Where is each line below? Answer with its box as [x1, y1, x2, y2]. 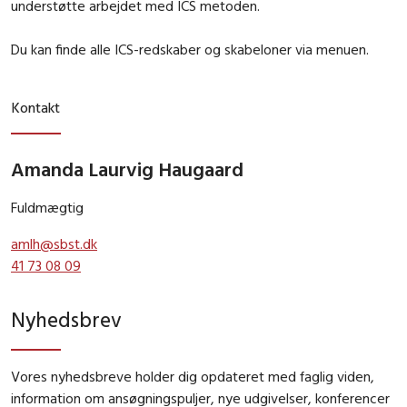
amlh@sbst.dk [11, 234, 97, 253]
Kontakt [11, 98, 60, 117]
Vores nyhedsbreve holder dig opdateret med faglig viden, [11, 366, 374, 385]
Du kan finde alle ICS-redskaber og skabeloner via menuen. [11, 40, 372, 59]
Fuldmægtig [11, 198, 84, 217]
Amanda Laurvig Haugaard [11, 156, 243, 183]
